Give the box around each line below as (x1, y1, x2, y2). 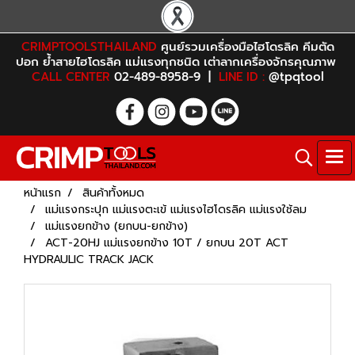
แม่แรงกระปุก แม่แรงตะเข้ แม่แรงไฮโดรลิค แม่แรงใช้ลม (45, 201, 307, 218)
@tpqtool (264, 68, 324, 86)
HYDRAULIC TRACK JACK (24, 251, 154, 268)
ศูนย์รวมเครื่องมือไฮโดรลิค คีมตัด (156, 38, 334, 55)
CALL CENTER (31, 68, 110, 86)
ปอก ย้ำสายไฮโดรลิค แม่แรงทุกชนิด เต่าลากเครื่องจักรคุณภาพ (15, 53, 340, 71)
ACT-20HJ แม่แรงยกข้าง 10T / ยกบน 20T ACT (45, 235, 288, 251)
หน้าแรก (24, 185, 61, 201)
